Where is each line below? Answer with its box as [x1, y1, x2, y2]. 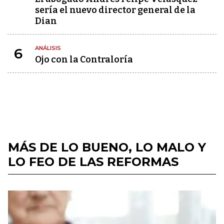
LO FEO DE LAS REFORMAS [8, 154, 178, 169]
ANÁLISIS [35, 44, 61, 52]
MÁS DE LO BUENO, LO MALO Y [8, 140, 206, 155]
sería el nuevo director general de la [35, 4, 195, 16]
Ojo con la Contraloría [35, 54, 133, 65]
